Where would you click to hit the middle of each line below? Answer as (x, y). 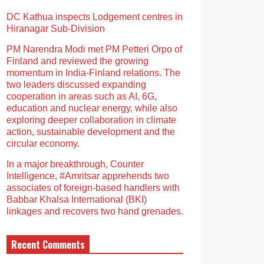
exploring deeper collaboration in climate (91, 120)
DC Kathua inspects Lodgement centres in (95, 17)
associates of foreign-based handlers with (93, 188)
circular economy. (43, 143)
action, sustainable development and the (91, 132)
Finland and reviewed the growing (77, 61)
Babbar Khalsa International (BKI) (77, 199)
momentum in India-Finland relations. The (93, 73)
